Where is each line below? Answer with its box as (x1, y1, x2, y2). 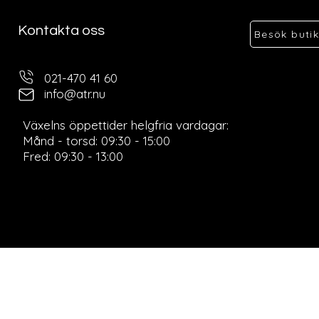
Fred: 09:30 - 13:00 (22, 149, 123, 164)
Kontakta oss (17, 23, 105, 38)
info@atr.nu (43, 86, 105, 101)
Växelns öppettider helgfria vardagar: (22, 117, 229, 132)
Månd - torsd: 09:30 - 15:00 (22, 133, 170, 148)
